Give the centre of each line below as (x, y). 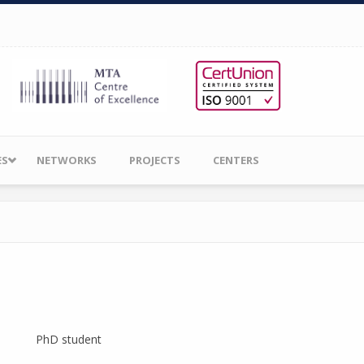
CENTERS (236, 160)
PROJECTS (155, 160)
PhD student (69, 339)
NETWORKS (67, 160)
